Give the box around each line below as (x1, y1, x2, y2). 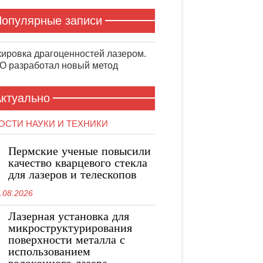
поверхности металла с (8, 234, 125, 247)
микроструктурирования (8, 222, 132, 235)
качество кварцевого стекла (8, 157, 147, 170)
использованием (8, 246, 90, 259)
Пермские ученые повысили (8, 146, 151, 159)
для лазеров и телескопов (8, 169, 136, 182)
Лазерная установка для (8, 211, 129, 224)
